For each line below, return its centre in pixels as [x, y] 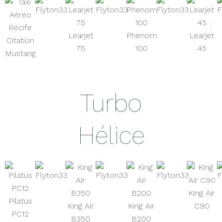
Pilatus [20, 201]
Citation [20, 41]
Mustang [20, 54]
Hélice [111, 135]
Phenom [141, 36]
